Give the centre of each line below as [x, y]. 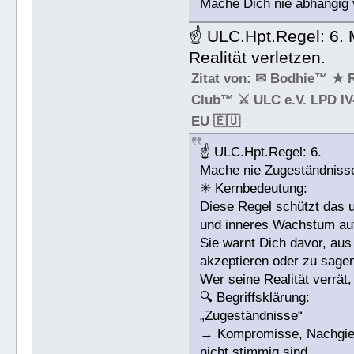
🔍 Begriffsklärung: [255, 298]
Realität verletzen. [258, 58]
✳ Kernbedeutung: [254, 189]
